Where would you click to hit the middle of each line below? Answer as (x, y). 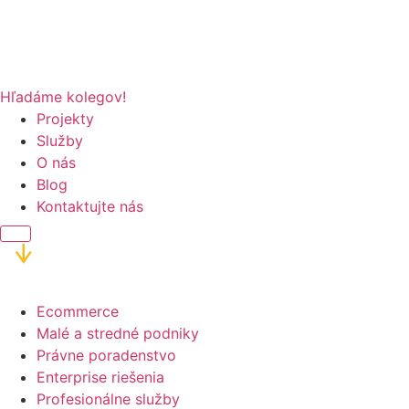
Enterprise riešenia (100, 377)
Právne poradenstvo (106, 355)
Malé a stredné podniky (118, 333)
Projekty (65, 119)
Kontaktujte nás (90, 206)
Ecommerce (78, 311)
